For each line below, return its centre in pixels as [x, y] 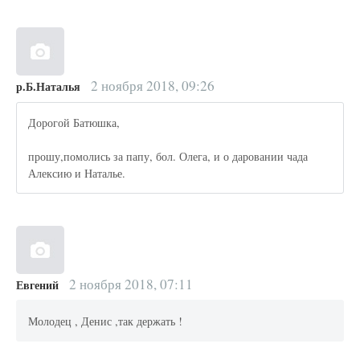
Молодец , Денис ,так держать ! [106, 321]
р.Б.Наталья [48, 87]
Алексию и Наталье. [77, 173]
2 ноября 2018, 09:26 [151, 86]
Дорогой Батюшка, [74, 122]
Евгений [37, 285]
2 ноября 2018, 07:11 [129, 284]
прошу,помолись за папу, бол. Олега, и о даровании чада [168, 156]
